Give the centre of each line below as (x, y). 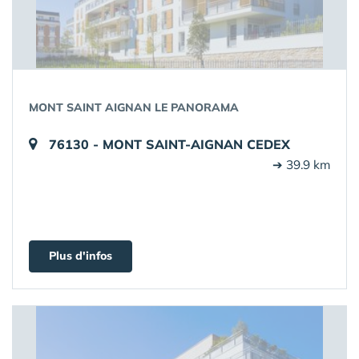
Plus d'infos (81, 256)
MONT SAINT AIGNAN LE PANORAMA (134, 107)
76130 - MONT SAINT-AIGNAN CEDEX (169, 144)
